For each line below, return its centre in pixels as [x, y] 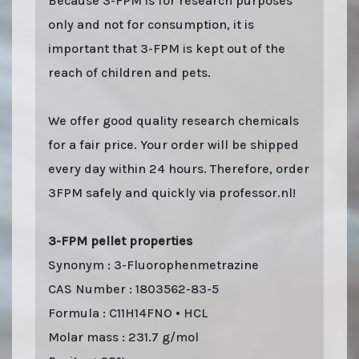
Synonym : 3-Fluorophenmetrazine [153, 264]
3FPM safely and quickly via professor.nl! [172, 192]
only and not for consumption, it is [151, 24]
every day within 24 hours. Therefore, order [179, 168]
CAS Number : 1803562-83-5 [133, 288]
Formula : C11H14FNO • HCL [128, 313]
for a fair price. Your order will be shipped [173, 144]
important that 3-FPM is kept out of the [167, 48]
